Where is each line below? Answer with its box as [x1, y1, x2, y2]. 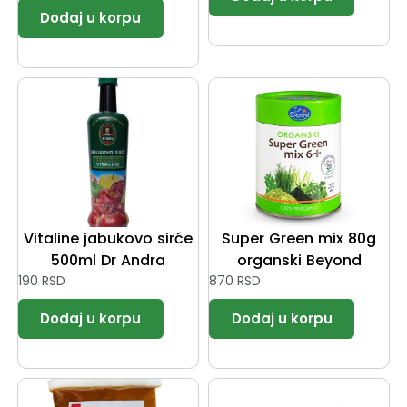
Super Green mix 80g [222, 227, 377, 249]
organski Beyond [236, 249, 362, 271]
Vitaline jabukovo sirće [23, 227, 193, 249]
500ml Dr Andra [50, 249, 165, 271]
